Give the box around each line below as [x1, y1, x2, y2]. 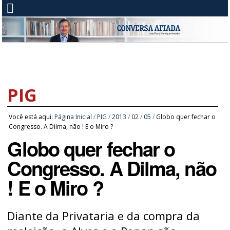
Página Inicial [54, 112, 92, 121]
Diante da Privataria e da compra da [7, 208, 200, 224]
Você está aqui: [9, 112, 53, 121]
